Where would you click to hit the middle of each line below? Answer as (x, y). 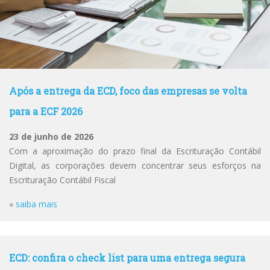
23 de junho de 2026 (51, 137)
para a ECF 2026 (46, 111)
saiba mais (36, 204)
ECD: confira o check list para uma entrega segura (127, 258)
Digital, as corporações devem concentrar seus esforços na (135, 165)
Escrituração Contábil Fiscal (62, 180)
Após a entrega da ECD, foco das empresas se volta (128, 91)
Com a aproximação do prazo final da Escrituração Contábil (135, 151)
